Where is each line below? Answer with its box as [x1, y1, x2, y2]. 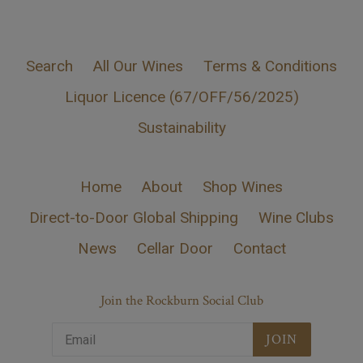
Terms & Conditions [203, 56, 337, 75]
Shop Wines [203, 177, 283, 196]
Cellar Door [136, 238, 213, 258]
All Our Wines [93, 56, 183, 75]
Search [26, 56, 73, 75]
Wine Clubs [258, 207, 334, 227]
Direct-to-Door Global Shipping [29, 207, 238, 227]
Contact [233, 238, 286, 258]
